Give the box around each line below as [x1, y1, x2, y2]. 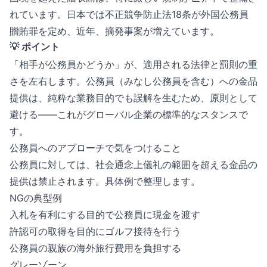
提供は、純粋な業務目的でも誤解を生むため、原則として [10, 92, 257, 104]
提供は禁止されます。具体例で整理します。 [10, 175, 200, 187]
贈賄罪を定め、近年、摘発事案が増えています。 [10, 25, 219, 37]
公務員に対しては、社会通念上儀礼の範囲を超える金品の [10, 159, 257, 170]
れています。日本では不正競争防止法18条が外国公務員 [10, 8, 249, 20]
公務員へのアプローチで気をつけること [10, 142, 181, 154]
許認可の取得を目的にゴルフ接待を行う [10, 225, 181, 237]
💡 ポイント [10, 41, 60, 52]
